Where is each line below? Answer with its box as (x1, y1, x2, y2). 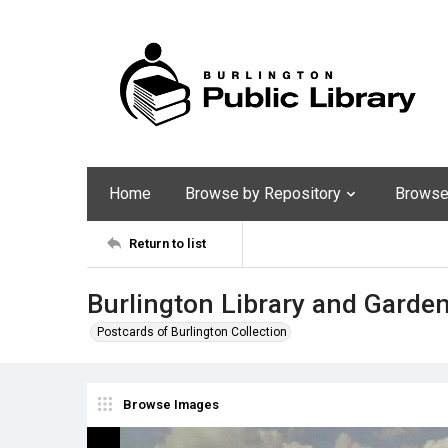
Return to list (129, 236, 206, 252)
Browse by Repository (185, 183, 341, 203)
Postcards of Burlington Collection (97, 324, 287, 339)
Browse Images (123, 397, 219, 413)
